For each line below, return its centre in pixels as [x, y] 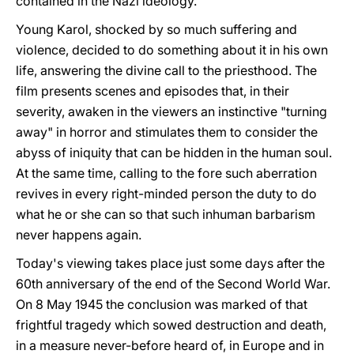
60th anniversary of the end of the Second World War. [173, 284]
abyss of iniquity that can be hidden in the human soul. [174, 153]
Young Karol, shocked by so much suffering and [156, 29]
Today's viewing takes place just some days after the [170, 263]
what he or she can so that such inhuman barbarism [166, 214]
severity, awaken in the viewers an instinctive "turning [171, 111]
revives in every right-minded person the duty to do [166, 194]
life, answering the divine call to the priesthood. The [166, 70]
